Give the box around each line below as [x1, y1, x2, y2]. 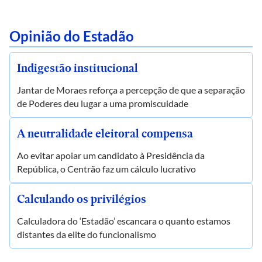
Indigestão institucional [17, 60, 138, 76]
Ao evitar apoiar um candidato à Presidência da [17, 150, 205, 161]
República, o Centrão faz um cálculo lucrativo [17, 163, 196, 174]
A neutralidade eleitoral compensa [17, 125, 193, 142]
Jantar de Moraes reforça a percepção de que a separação [17, 84, 245, 95]
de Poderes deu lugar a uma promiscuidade [17, 98, 188, 109]
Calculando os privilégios [17, 191, 146, 207]
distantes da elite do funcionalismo [17, 229, 156, 240]
